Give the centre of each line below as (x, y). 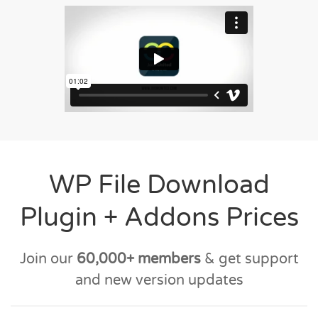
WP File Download (159, 185)
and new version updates (159, 280)
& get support (250, 259)
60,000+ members (138, 259)
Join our (48, 259)
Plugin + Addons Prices (159, 217)
